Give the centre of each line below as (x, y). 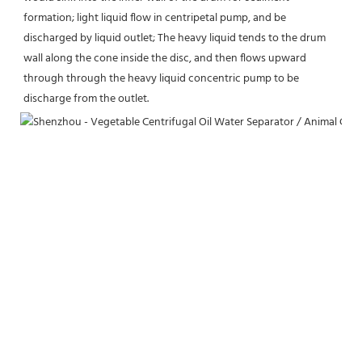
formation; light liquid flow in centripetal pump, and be (155, 18)
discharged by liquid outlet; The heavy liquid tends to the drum (175, 38)
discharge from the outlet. (86, 99)
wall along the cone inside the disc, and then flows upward (165, 59)
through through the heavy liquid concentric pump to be (161, 79)
